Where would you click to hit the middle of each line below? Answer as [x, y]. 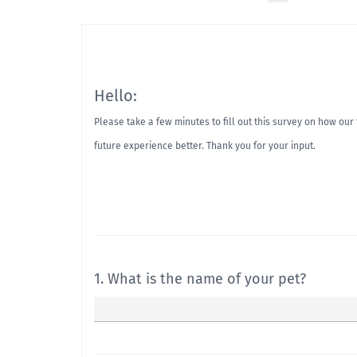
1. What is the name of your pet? [200, 279]
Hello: [116, 96]
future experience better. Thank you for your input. [205, 146]
